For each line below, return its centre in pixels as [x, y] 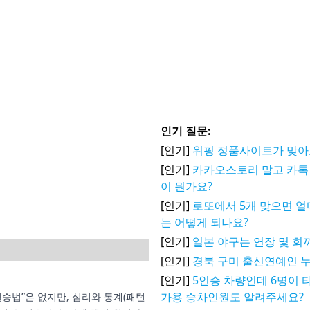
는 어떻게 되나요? [204, 222]
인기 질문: [186, 131]
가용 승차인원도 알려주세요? [232, 297]
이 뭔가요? [186, 186]
